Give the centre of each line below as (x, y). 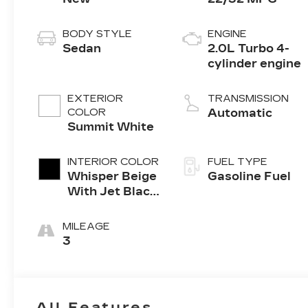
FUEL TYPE (238, 162)
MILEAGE (87, 227)
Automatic (240, 113)
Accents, (95, 207)
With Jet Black (112, 192)
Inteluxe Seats (112, 222)
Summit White (111, 127)
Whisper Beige (112, 177)
